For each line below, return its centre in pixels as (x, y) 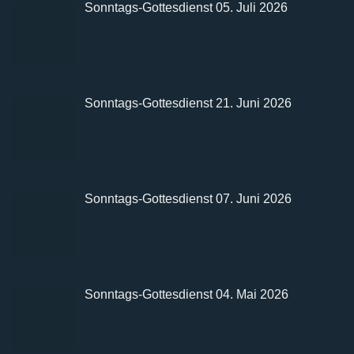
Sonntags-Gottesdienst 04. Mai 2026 (186, 294)
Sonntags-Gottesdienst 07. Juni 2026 (188, 198)
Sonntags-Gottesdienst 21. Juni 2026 (188, 104)
